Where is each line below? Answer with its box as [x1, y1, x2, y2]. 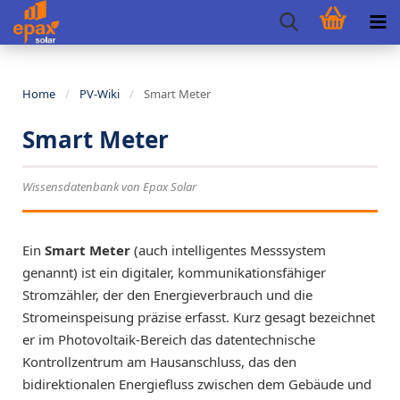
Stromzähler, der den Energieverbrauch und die [22, 286, 312, 304]
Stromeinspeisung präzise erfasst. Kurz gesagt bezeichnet [22, 308, 375, 326]
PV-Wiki [79, 86, 120, 102]
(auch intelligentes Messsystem [130, 241, 326, 259]
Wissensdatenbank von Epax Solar [22, 179, 196, 195]
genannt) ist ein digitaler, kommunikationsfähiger [22, 263, 326, 281]
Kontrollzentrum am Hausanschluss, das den [22, 353, 296, 371]
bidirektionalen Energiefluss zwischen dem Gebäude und [22, 375, 371, 393]
